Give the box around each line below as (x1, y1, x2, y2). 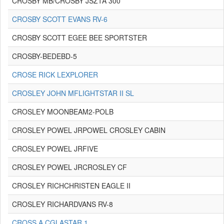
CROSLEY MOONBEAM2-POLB (12, 106, 113, 116)
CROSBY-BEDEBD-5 (12, 51, 77, 61)
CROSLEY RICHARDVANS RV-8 (12, 199, 113, 209)
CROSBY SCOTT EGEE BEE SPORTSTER (12, 32, 147, 42)
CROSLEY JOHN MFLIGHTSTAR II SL (12, 88, 134, 98)
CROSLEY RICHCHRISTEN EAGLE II (12, 180, 130, 190)
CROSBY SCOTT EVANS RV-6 (12, 14, 107, 24)
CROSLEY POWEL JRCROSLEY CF (12, 162, 127, 172)
